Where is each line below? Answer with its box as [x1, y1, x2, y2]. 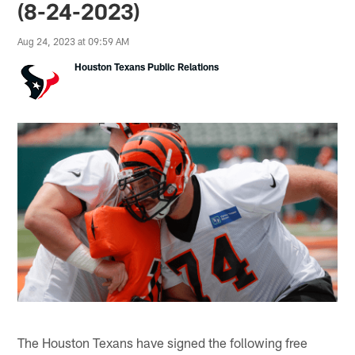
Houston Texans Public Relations [74, 61, 219, 73]
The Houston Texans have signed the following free [17, 334, 308, 350]
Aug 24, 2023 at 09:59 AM [17, 36, 130, 48]
